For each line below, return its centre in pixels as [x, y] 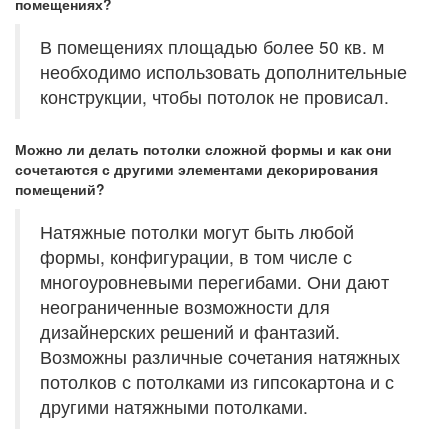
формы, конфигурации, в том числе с [196, 256]
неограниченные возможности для [185, 306]
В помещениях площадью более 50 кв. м [212, 46]
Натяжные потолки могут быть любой [197, 231]
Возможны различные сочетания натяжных [220, 356]
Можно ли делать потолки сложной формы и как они [203, 149]
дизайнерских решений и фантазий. [190, 331]
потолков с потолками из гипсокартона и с [217, 381]
